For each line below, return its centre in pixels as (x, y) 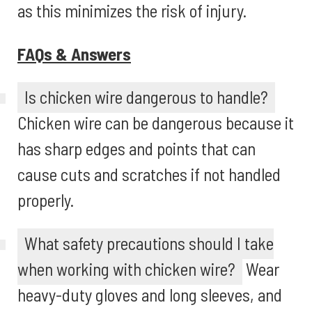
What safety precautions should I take (149, 243)
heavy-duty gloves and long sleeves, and (150, 295)
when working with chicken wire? (126, 269)
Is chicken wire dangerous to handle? (146, 97)
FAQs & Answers (74, 54)
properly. (46, 200)
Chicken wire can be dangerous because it (156, 123)
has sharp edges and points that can (136, 148)
